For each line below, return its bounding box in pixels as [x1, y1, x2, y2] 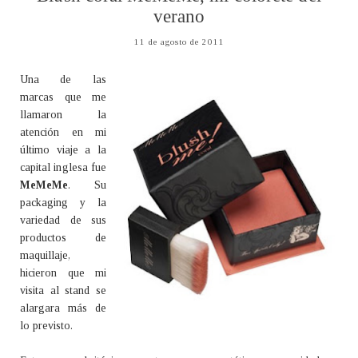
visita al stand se [20, 284, 106, 296]
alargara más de [20, 301, 106, 314]
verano [153, 6, 205, 26]
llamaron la [20, 108, 106, 121]
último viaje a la [20, 143, 106, 156]
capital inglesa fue [20, 161, 106, 173]
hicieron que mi [20, 266, 106, 279]
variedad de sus [20, 213, 106, 226]
